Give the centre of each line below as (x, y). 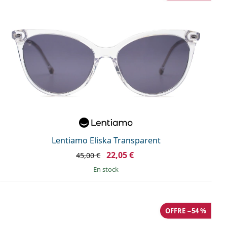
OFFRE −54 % (186, 211)
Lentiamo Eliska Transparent (106, 140)
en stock (108, 169)
